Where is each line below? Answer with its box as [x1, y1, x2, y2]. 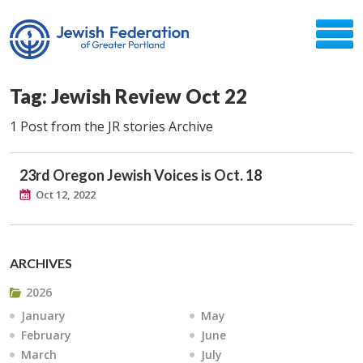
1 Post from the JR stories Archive [10, 117, 213, 135]
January [21, 308, 66, 323]
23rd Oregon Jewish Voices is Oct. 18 [19, 166, 262, 184]
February [21, 327, 71, 343]
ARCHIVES [10, 255, 72, 271]
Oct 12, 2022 [36, 187, 96, 202]
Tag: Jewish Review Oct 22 [10, 84, 247, 108]
